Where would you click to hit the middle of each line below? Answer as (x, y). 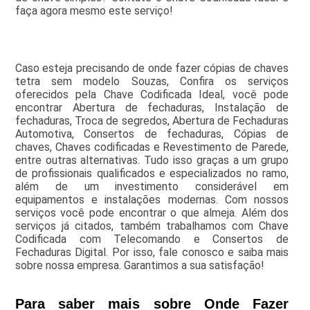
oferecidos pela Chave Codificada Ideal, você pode (152, 95)
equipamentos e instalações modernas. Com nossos (152, 200)
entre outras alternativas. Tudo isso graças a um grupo (152, 161)
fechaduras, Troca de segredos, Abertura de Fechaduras (152, 121)
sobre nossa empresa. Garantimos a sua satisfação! (139, 266)
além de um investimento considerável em (152, 187)
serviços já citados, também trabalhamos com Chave (152, 226)
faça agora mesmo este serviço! (94, 11)
